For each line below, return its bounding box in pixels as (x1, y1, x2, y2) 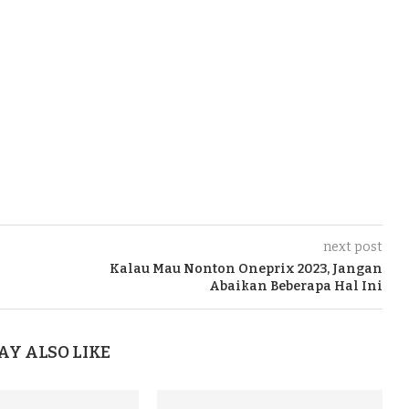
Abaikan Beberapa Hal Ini (208, 278, 383, 294)
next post (322, 238, 383, 255)
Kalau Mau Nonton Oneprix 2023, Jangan (109, 260, 383, 277)
